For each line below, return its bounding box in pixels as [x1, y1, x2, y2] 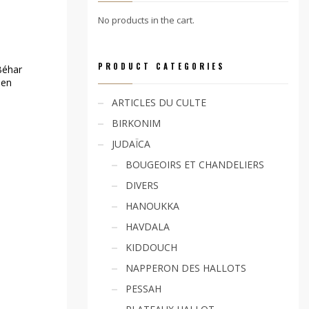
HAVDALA [126, 220, 170, 233]
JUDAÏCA [112, 137, 150, 150]
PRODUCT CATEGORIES [98, 61, 225, 72]
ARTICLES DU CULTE [112, 96, 206, 109]
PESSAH [126, 282, 161, 295]
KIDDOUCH [126, 241, 177, 254]
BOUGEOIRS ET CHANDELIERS [126, 158, 264, 171]
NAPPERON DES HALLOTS [126, 261, 246, 275]
